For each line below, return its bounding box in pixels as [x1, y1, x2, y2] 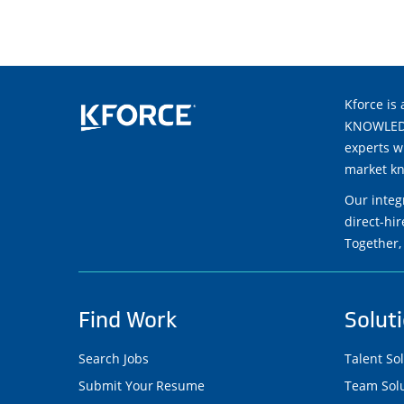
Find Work [78, 307, 177, 334]
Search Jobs [78, 350, 149, 368]
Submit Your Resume [78, 377, 206, 395]
